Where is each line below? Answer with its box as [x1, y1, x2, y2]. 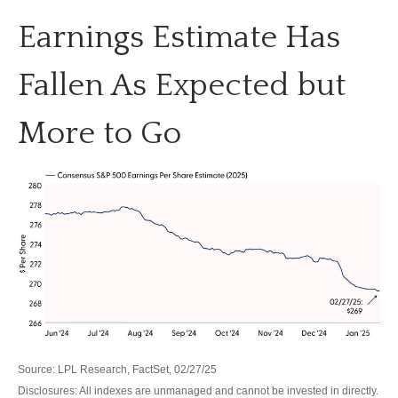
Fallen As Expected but [18, 68, 346, 104]
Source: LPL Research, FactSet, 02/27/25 [18, 362, 217, 376]
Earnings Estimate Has [18, 20, 340, 56]
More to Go [18, 115, 181, 152]
